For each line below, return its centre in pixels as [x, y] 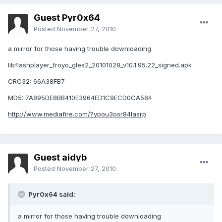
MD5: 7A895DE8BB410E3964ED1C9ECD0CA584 [80, 98]
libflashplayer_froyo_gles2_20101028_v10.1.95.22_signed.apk [100, 65]
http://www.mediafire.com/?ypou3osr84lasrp [77, 114]
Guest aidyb [60, 158]
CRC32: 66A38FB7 [36, 82]
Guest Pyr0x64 [67, 18]
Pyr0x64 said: [51, 194]
